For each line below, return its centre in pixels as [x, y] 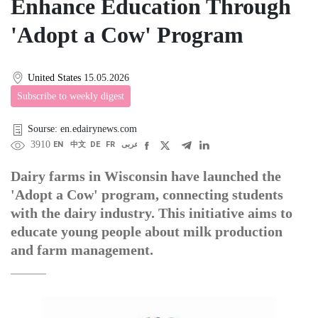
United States [54, 77]
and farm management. [82, 250]
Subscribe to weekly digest [71, 97]
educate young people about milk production [147, 232]
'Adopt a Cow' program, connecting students [147, 195]
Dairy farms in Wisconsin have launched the [146, 176]
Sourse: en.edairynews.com [82, 129]
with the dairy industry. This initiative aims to [152, 213]
